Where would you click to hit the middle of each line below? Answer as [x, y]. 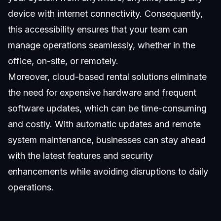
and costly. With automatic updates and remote [104, 124]
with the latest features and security [80, 156]
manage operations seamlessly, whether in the [102, 45]
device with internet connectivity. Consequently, [105, 14]
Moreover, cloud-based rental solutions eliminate [107, 77]
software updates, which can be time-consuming [107, 108]
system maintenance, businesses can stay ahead [107, 140]
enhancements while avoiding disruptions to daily [108, 171]
